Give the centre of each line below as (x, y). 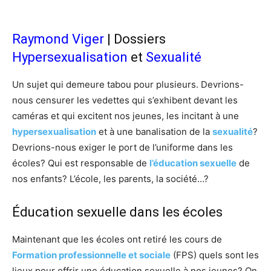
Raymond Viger (58, 39)
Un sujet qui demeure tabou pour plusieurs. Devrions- (128, 84)
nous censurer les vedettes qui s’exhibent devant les (125, 100)
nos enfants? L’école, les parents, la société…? (110, 178)
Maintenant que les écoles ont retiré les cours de (117, 239)
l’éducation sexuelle (193, 163)
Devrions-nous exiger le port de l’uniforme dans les (122, 147)
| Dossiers (135, 39)
